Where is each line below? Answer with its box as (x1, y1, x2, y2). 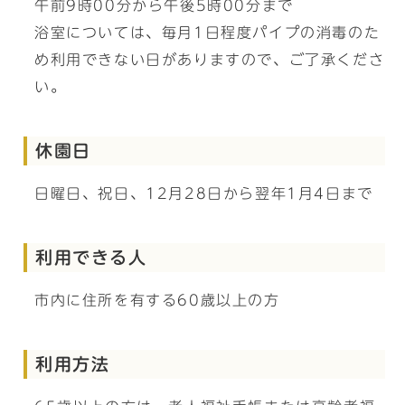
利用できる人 (35, 249, 147, 266)
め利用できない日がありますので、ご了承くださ (34, 52, 385, 67)
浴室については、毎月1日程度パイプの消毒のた (34, 25, 381, 40)
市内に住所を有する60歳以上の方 (34, 293, 280, 307)
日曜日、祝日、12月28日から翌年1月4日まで (34, 186, 373, 201)
